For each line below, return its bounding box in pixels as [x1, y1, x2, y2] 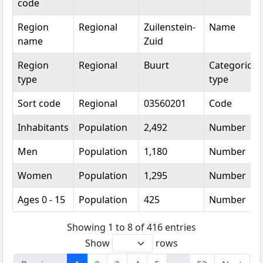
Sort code [18, 97, 60, 110]
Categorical [209, 59, 259, 72]
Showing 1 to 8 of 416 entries [67, 220, 196, 234]
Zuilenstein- [144, 21, 195, 33]
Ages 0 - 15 [18, 193, 65, 206]
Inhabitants [18, 121, 69, 134]
